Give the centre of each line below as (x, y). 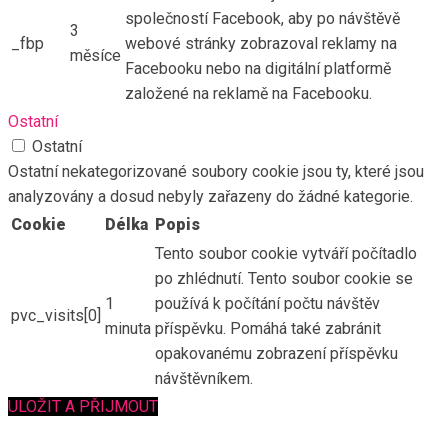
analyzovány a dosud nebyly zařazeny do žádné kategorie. (210, 196)
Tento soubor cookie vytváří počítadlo (286, 253)
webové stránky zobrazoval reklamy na (261, 43)
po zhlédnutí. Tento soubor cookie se (284, 278)
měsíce (95, 55)
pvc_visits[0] (56, 315)
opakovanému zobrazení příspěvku (276, 353)
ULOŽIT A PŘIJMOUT (83, 406)
